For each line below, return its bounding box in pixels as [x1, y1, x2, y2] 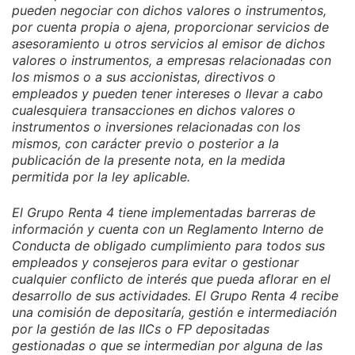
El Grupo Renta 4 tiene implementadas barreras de [12, 204, 315, 220]
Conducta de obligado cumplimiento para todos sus [12, 237, 325, 254]
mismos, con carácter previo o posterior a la [12, 135, 279, 151]
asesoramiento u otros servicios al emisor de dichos [12, 35, 325, 52]
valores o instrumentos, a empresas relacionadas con [12, 52, 331, 68]
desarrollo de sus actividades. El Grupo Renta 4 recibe [12, 287, 338, 303]
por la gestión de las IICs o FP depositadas [12, 320, 269, 337]
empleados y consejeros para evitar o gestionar [12, 254, 299, 270]
